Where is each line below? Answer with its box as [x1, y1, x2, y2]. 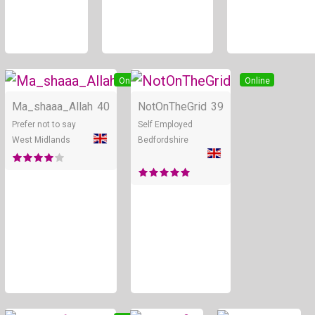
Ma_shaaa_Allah [12, 99, 93, 113]
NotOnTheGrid [138, 99, 207, 113]
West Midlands [12, 134, 70, 145]
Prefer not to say [12, 119, 76, 129]
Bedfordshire [138, 134, 188, 145]
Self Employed [138, 119, 193, 129]
